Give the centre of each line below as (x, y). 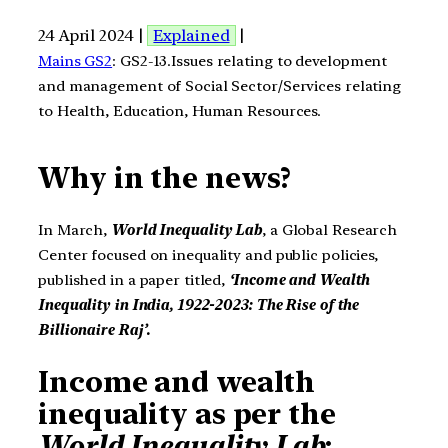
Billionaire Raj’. (96, 329)
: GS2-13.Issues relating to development (250, 60)
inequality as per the (187, 414)
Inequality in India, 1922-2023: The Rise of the (198, 304)
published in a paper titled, (132, 279)
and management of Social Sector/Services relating (220, 85)
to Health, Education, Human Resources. (180, 110)
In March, (74, 229)
